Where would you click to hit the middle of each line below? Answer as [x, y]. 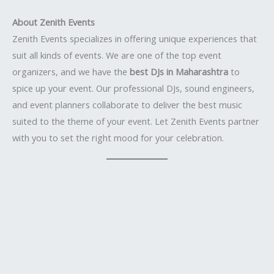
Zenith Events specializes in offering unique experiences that [135, 38]
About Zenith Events [54, 22]
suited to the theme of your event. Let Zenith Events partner [136, 121]
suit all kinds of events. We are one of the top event [117, 55]
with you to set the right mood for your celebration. [118, 137]
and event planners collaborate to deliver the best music [127, 104]
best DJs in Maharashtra [179, 71]
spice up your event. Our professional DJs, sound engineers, [133, 88]
